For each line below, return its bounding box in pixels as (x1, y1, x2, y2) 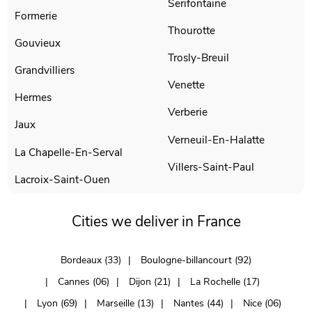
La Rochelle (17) (190, 275, 260, 289)
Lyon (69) (36, 297, 77, 311)
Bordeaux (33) (61, 253, 121, 267)
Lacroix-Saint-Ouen (15, 171, 111, 187)
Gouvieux (15, 35, 61, 50)
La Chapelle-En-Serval (15, 144, 123, 159)
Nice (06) (242, 297, 281, 311)
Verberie (168, 104, 208, 120)
